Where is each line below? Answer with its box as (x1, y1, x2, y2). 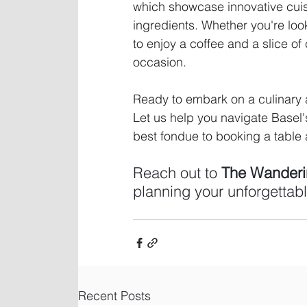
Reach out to (133, 163, 221, 182)
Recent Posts (78, 288, 151, 304)
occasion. (133, 54, 186, 70)
